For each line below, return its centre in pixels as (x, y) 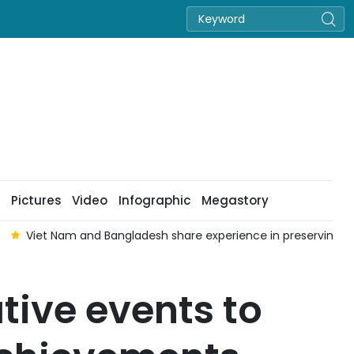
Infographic (154, 200)
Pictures (36, 200)
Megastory (235, 200)
